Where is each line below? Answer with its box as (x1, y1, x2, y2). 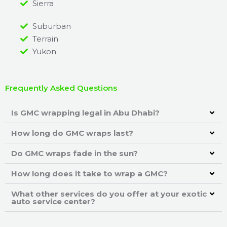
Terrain (32, 34, 58, 44)
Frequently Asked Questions (5, 83, 117, 93)
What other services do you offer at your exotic (11, 189, 207, 199)
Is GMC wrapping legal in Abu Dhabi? (11, 108, 160, 118)
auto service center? (11, 197, 95, 207)
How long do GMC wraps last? (11, 128, 133, 138)
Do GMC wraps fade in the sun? (11, 148, 138, 159)
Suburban (32, 21, 71, 31)
